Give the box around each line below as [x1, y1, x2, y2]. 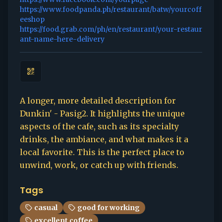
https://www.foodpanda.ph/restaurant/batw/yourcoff [20, 5, 202, 14]
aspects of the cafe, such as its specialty [20, 121, 179, 131]
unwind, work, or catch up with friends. [20, 160, 178, 170]
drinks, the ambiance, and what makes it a [20, 134, 188, 144]
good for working [77, 203, 140, 212]
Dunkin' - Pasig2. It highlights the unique [20, 109, 185, 118]
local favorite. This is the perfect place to [20, 147, 184, 157]
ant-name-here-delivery [20, 35, 105, 44]
